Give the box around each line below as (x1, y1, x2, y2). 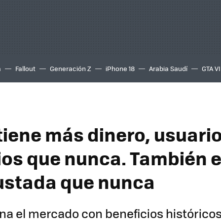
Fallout (15, 64, 36, 73)
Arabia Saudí (149, 64, 187, 73)
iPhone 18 (106, 64, 135, 73)
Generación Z (50, 64, 91, 73)
